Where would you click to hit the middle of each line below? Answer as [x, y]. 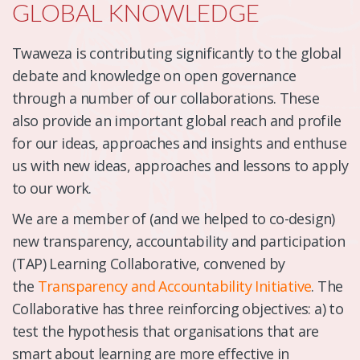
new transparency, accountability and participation [178, 241]
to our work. [52, 188]
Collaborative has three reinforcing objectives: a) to [178, 308]
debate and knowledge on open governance [154, 75]
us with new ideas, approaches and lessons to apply [180, 165]
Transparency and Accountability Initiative [174, 286]
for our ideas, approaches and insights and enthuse [179, 143]
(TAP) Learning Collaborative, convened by [149, 263]
